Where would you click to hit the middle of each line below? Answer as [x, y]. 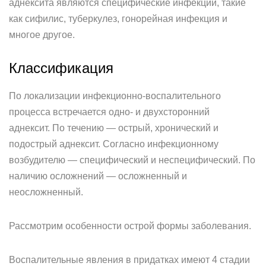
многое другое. [42, 35]
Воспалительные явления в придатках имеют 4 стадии [129, 260]
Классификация [61, 68]
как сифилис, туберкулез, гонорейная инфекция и [118, 19]
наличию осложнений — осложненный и [98, 176]
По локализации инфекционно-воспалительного [115, 96]
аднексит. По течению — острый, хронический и [114, 128]
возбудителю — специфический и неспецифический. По [132, 160]
